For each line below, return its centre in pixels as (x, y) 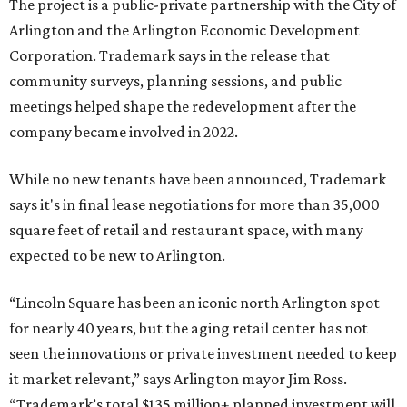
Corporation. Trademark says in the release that (169, 55)
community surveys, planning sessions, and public (175, 81)
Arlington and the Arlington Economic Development (184, 30)
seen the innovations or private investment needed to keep (203, 353)
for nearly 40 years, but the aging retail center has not (189, 328)
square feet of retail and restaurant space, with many (186, 230)
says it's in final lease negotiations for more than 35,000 (194, 204)
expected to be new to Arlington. (117, 255)
